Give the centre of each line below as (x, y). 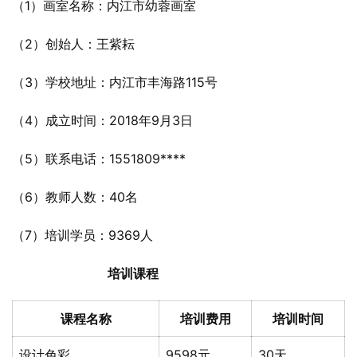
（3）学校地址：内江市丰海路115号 (115, 82)
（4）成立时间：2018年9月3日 (102, 120)
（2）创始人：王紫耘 (73, 44)
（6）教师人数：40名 (75, 197)
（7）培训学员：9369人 (82, 235)
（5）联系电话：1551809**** (99, 159)
